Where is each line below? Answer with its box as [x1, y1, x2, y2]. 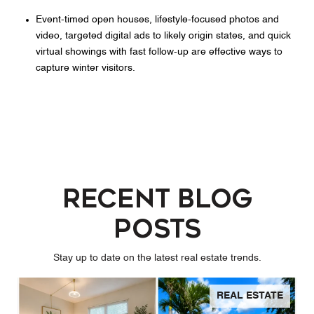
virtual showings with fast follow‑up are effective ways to [35, 46, 282, 57]
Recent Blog [62, 184, 252, 214]
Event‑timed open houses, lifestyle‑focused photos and [35, 14, 279, 25]
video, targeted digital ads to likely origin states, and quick [35, 30, 291, 41]
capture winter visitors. [35, 62, 135, 73]
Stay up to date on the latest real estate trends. [53, 253, 261, 264]
